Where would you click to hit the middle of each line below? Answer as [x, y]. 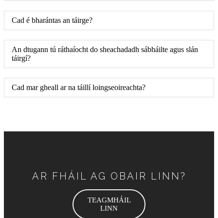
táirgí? [21, 58]
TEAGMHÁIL [109, 200]
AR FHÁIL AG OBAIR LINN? [109, 176]
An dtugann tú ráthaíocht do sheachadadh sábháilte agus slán [105, 49]
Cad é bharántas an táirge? [52, 20]
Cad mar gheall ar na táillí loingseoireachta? [79, 87]
